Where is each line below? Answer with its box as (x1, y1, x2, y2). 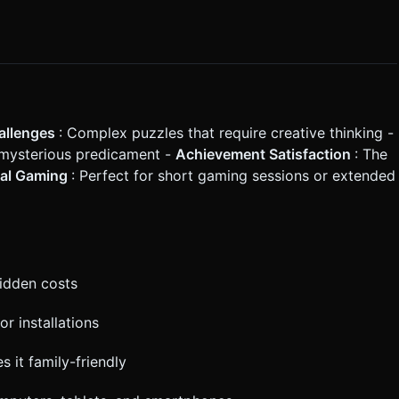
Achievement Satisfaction (175, 145, 354, 164)
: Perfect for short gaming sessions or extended (71, 167, 395, 185)
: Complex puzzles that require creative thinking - (59, 124, 394, 142)
